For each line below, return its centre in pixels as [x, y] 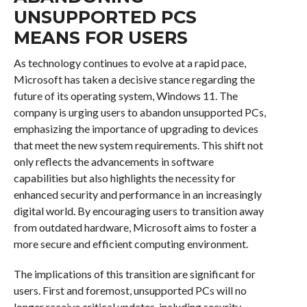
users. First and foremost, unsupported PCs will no [130, 291]
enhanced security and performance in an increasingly [137, 195]
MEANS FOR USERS [100, 38]
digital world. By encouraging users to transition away [138, 211]
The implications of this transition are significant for [134, 274]
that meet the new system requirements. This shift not [138, 145]
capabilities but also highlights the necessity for [124, 178]
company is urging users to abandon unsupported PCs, [139, 112]
